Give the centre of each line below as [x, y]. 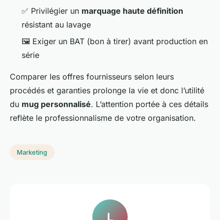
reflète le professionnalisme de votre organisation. [103, 118]
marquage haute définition [132, 11]
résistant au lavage [56, 24]
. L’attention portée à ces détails [150, 104]
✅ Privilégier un [52, 11]
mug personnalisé [56, 104]
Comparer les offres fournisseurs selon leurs [92, 77]
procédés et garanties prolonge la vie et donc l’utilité [107, 91]
